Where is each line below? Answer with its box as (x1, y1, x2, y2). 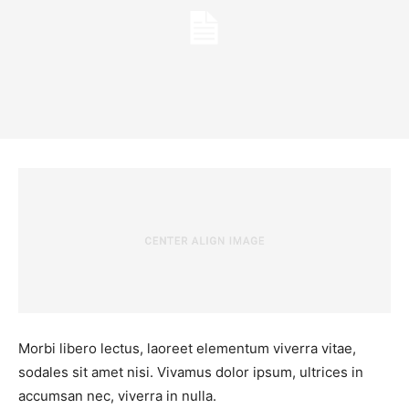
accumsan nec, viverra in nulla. (18, 386, 216, 404)
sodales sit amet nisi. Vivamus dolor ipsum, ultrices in (18, 362, 363, 381)
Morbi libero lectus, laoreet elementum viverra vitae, (18, 339, 356, 357)
